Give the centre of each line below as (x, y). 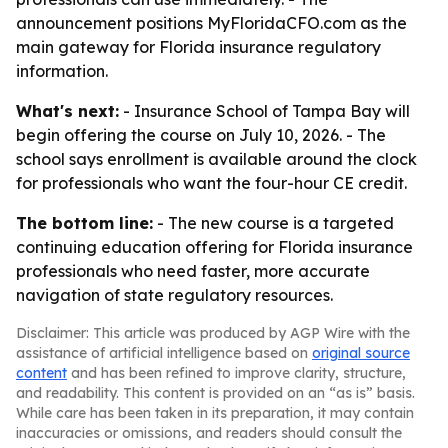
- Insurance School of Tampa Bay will (264, 111)
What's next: (67, 111)
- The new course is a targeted (273, 223)
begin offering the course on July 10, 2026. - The (201, 135)
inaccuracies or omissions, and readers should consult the (209, 433)
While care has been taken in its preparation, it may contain (215, 413)
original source (361, 353)
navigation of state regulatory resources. (174, 295)
